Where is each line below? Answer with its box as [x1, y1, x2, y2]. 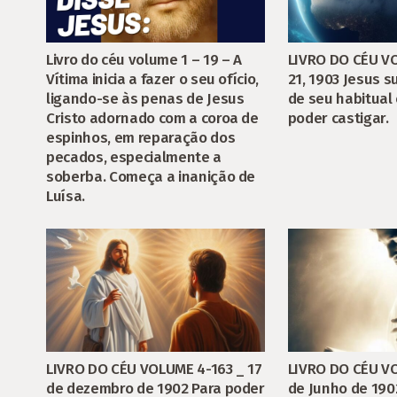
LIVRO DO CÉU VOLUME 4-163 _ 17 [46, 359, 262, 378]
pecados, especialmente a [46, 147, 222, 167]
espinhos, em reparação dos [46, 128, 236, 147]
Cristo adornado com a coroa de [46, 108, 259, 128]
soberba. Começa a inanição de [46, 167, 256, 186]
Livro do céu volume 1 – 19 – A [46, 50, 242, 69]
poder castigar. [287, 108, 389, 128]
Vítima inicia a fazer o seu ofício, [46, 69, 260, 89]
